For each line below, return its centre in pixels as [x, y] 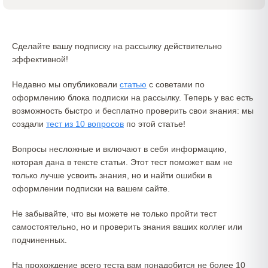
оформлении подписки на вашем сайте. [91, 188]
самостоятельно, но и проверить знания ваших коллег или [127, 227]
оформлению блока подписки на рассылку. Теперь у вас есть [133, 98]
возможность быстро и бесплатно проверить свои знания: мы [133, 111]
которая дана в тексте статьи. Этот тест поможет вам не [122, 162]
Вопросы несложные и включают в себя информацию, [119, 149]
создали [29, 124]
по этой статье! [156, 124]
